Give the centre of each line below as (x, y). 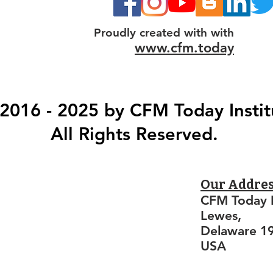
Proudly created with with (164, 33)
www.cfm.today (184, 48)
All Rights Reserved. (134, 134)
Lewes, (221, 215)
